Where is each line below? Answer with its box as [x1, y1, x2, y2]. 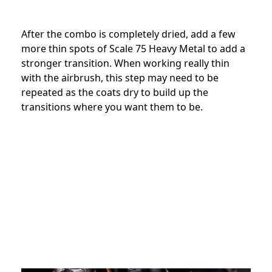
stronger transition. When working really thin [21, 56, 229, 70]
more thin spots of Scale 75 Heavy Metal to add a [21, 42, 245, 56]
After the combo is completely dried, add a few [21, 27, 236, 41]
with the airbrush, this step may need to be [21, 71, 219, 85]
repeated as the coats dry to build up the [21, 86, 208, 100]
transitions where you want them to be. [21, 100, 203, 114]
